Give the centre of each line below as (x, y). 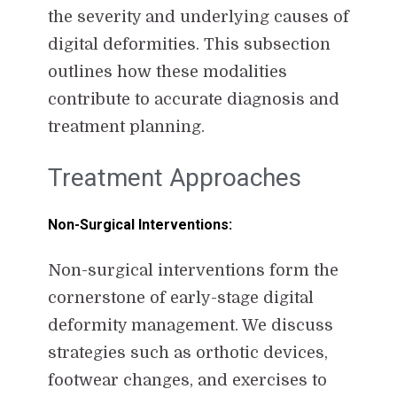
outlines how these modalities (167, 71)
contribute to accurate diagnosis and (193, 99)
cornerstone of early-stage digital (180, 297)
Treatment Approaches (174, 177)
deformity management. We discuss (190, 325)
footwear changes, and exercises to (187, 380)
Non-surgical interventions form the (193, 270)
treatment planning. (126, 126)
